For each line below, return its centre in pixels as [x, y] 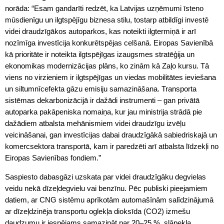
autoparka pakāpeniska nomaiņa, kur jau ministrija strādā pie [103, 111]
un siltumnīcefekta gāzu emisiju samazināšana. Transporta [101, 88]
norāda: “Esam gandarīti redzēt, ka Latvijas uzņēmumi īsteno [104, 8]
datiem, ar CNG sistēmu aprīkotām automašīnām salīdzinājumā [109, 199]
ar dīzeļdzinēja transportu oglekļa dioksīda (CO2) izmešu [97, 211]
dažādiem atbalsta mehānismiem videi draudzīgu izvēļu [95, 123]
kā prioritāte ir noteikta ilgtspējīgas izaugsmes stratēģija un [100, 54]
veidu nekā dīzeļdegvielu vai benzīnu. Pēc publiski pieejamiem [106, 188]
